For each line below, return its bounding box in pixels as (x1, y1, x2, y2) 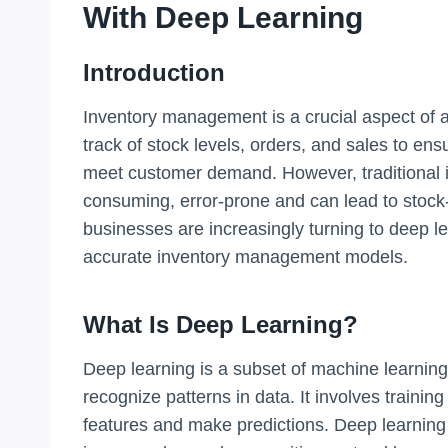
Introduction (83, 58, 225, 86)
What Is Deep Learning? (83, 310, 358, 338)
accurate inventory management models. (83, 246, 408, 267)
